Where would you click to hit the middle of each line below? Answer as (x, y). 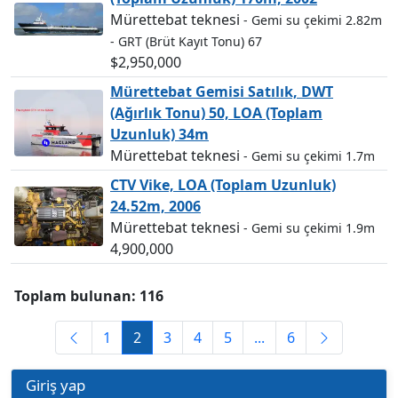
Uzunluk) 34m (159, 134)
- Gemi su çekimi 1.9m (309, 228)
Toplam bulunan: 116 (89, 296)
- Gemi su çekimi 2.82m (313, 20)
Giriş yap (56, 385)
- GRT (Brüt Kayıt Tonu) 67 (186, 41)
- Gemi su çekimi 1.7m (309, 156)
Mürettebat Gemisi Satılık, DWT (222, 92)
